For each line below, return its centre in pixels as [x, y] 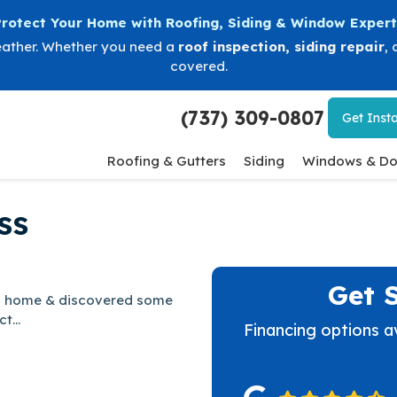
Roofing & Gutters [167, 161]
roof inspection [231, 47]
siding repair [339, 47]
